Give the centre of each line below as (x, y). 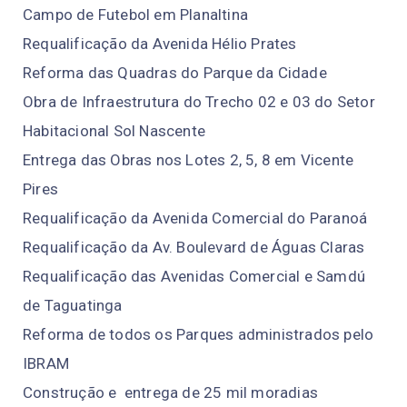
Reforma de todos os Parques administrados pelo (199, 334)
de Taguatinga (73, 305)
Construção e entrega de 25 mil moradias (170, 392)
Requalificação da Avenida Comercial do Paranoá (195, 218)
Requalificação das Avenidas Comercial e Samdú (194, 276)
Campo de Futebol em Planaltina (135, 14)
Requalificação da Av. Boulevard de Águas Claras (194, 247)
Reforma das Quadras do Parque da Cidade (175, 72)
